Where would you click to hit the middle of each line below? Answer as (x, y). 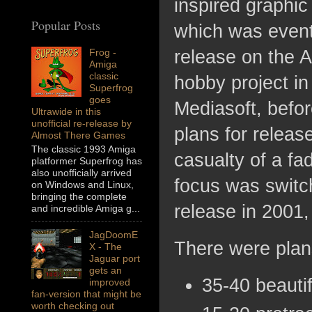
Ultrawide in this (66, 112)
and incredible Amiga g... (86, 209)
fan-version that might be (86, 294)
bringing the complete (79, 197)
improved (109, 282)
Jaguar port (114, 259)
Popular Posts (66, 25)
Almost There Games (78, 135)
